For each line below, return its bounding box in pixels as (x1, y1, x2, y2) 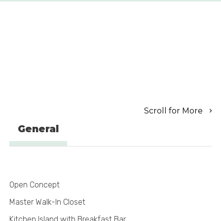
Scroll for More (144, 106, 205, 116)
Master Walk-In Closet (9, 197, 85, 207)
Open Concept (9, 180, 60, 190)
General (17, 123, 59, 135)
